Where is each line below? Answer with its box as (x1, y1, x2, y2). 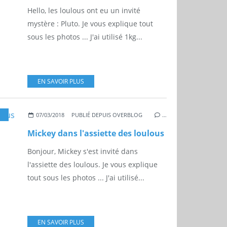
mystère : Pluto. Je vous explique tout (27, 19, 153, 29)
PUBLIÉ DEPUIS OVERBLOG (71, 111, 143, 119)
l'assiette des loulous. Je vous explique (27, 160, 158, 170)
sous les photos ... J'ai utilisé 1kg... (27, 32, 142, 42)
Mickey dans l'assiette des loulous (27, 128, 164, 139)
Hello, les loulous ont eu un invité (27, 6, 140, 16)
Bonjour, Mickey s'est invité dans (27, 146, 138, 157)
